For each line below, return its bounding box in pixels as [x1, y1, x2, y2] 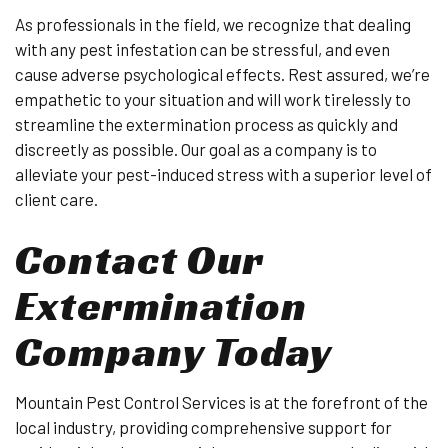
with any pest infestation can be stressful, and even [15, 39, 390, 59]
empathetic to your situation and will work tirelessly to [15, 89, 411, 109]
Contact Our [15, 233, 263, 286]
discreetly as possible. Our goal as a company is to [15, 139, 377, 159]
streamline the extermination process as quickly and [15, 114, 398, 134]
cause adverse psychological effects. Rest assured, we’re [15, 64, 430, 84]
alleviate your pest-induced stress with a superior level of [15, 164, 432, 184]
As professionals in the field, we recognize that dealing [15, 14, 411, 34]
